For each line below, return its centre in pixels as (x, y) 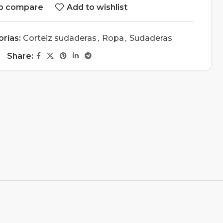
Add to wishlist (97, 7)
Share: (20, 56)
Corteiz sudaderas (60, 38)
